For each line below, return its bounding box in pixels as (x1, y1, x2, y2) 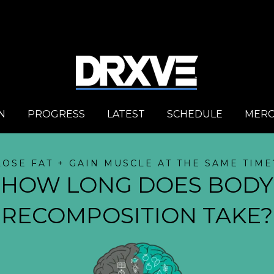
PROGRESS (28, 108, 85, 120)
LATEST (107, 108, 145, 120)
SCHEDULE (167, 108, 223, 120)
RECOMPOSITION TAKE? (1, 201, 273, 229)
